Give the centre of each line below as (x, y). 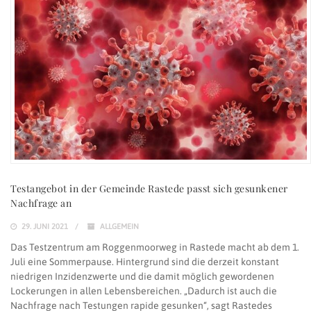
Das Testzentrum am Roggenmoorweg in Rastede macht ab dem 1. (155, 247)
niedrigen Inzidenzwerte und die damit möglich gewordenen (142, 276)
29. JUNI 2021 (44, 226)
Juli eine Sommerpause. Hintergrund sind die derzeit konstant (145, 261)
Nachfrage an (41, 203)
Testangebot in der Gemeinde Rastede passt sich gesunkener (149, 188)
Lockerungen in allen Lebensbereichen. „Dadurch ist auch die (144, 291)
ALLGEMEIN (119, 226)
